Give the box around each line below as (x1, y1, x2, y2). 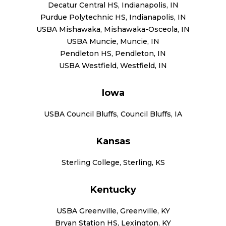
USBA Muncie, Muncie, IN (67, 36, 159, 46)
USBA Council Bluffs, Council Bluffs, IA (44, 109, 182, 119)
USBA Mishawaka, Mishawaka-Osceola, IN (36, 24, 190, 34)
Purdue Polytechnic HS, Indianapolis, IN (40, 12, 186, 22)
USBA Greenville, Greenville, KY (56, 206, 170, 215)
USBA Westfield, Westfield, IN (59, 61, 167, 70)
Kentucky (90, 184, 136, 195)
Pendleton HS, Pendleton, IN (60, 48, 166, 58)
